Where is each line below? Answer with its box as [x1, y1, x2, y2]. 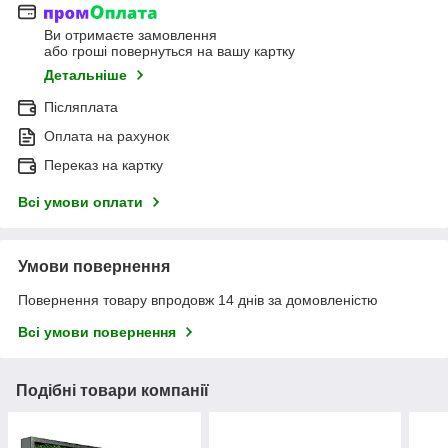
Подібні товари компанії [16, 382, 209, 400]
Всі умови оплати [18, 194, 143, 211]
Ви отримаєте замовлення [44, 27, 217, 44]
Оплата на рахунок [44, 128, 169, 145]
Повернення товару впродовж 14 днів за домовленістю [18, 292, 378, 309]
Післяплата [44, 99, 118, 116]
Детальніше [44, 67, 127, 84]
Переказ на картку [44, 157, 163, 174]
